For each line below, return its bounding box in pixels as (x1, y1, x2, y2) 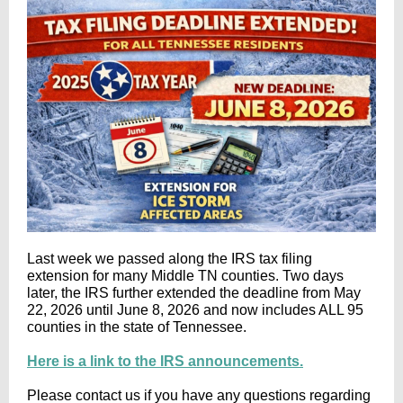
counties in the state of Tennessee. (27, 319, 246, 335)
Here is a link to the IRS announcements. (27, 354, 303, 369)
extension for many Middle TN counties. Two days (27, 268, 344, 283)
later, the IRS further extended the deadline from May (27, 285, 361, 300)
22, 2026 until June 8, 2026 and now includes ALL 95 (27, 302, 363, 318)
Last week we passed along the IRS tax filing (27, 251, 312, 266)
